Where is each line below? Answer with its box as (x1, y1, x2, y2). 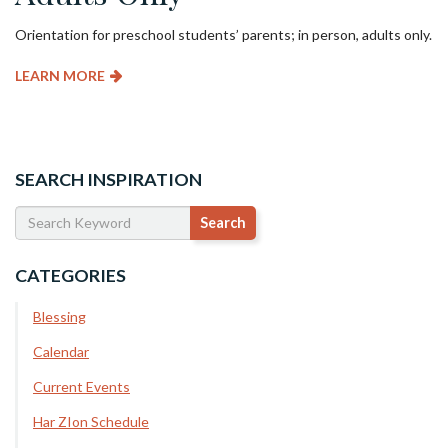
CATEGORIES (15, 263, 126, 286)
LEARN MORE (15, 66, 105, 84)
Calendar (33, 342, 89, 360)
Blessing (33, 307, 86, 325)
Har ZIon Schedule (33, 412, 149, 430)
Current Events (33, 377, 130, 395)
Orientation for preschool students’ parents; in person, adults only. (15, 25, 432, 43)
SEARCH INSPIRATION (15, 167, 202, 190)
